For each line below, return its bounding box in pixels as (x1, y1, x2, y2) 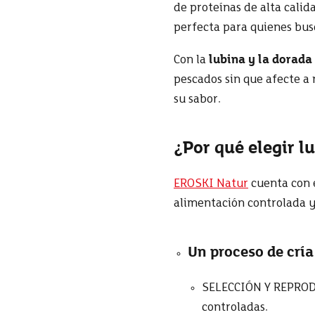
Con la (174, 54, 209, 67)
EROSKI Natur (174, 178, 248, 191)
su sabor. (174, 94, 221, 106)
